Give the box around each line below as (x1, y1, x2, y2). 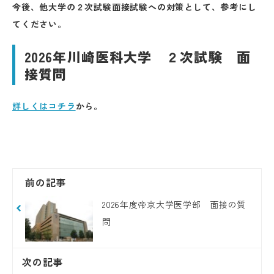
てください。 (12, 18, 67, 30)
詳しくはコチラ (12, 100, 76, 112)
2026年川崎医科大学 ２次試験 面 (24, 46, 251, 66)
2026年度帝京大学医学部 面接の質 (102, 198, 246, 210)
